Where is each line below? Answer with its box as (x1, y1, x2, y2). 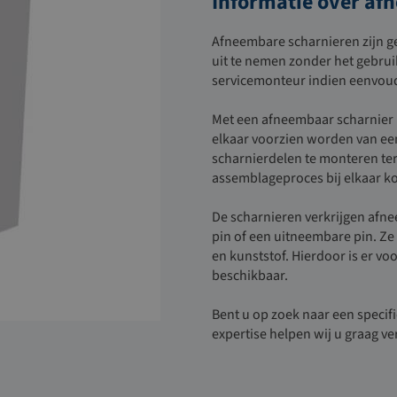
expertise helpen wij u (212, 324, 345, 345)
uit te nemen (212, 51, 286, 72)
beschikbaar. (212, 266, 288, 286)
